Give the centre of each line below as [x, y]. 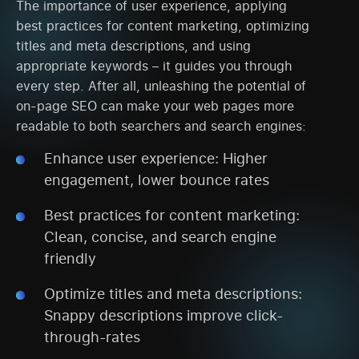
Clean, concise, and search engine [160, 237]
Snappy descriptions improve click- [163, 315]
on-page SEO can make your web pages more [155, 105]
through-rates [92, 337]
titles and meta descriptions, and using [133, 45]
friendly [70, 258]
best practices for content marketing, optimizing [163, 25]
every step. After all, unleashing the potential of [161, 85]
